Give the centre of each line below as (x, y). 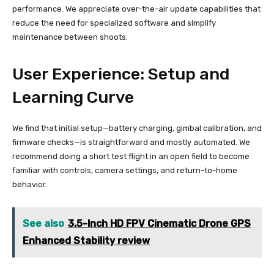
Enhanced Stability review (86, 241)
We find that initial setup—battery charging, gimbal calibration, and (137, 128)
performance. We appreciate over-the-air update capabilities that (136, 9)
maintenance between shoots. (70, 37)
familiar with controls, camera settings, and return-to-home (125, 171)
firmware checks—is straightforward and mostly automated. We (131, 143)
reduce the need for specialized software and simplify (114, 23)
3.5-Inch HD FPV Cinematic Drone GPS (159, 224)
